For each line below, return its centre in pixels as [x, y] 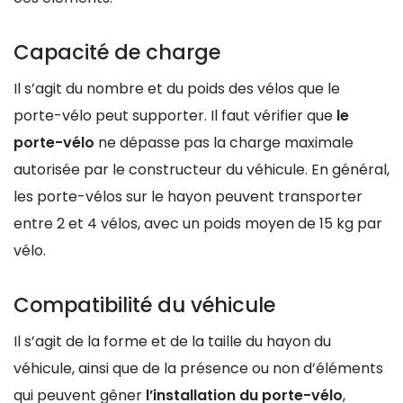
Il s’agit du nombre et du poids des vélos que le [177, 89]
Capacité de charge [117, 52]
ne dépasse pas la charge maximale [224, 143]
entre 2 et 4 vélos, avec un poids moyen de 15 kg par [198, 224]
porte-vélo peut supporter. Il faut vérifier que [175, 116]
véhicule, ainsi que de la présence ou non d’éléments [198, 369]
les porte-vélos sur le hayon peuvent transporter [188, 197]
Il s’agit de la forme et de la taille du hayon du [172, 342]
